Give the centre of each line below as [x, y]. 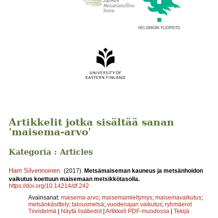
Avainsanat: [45, 197]
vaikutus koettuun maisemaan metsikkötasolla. [74, 179]
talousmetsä [88, 204]
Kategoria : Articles [51, 152]
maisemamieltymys [127, 197]
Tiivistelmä [42, 211]
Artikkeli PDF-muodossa [137, 211]
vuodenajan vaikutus [135, 204]
